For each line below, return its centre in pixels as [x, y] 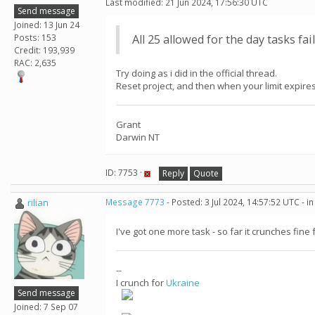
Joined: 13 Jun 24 [47, 25]
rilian [38, 202]
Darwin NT [138, 137]
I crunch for [141, 283]
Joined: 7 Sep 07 [46, 307]
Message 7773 [135, 202]
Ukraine [183, 283]
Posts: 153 [35, 37]
